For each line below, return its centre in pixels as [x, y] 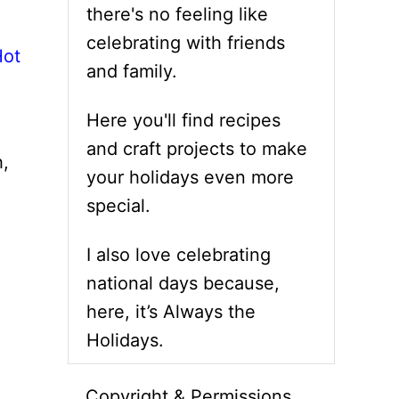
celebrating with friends [186, 43]
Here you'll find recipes [183, 120]
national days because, [183, 283]
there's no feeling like [177, 14]
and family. [132, 71]
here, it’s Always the [171, 312]
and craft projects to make [197, 149]
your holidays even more [190, 177]
